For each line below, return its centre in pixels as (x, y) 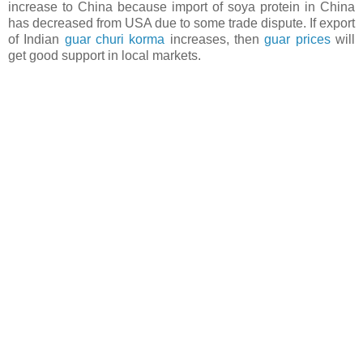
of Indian (36, 39)
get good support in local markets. (106, 55)
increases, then (215, 39)
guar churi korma (115, 39)
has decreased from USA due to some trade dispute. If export (181, 23)
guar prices (297, 39)
